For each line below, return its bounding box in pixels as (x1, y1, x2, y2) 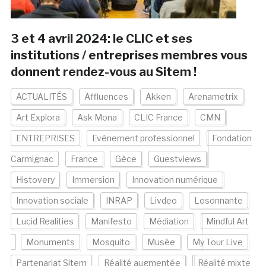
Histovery (15, 175, 55, 185)
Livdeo (149, 195, 177, 206)
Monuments (26, 237, 75, 248)
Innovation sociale (15, 195, 88, 206)
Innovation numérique (131, 175, 218, 185)
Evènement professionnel (91, 133, 195, 144)
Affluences (84, 91, 128, 102)
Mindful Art (205, 216, 249, 227)
